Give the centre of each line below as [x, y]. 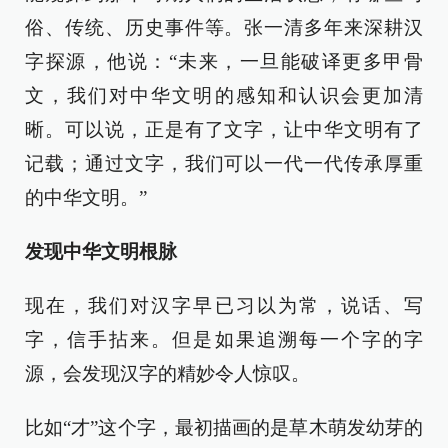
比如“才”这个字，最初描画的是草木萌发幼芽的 [224, 428]
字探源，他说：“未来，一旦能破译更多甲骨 [224, 62]
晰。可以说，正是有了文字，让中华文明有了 [224, 130]
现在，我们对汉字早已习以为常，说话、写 [224, 306]
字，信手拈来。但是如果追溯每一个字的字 [224, 340]
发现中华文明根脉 [101, 252]
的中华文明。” [86, 198]
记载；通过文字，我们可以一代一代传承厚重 [224, 164]
